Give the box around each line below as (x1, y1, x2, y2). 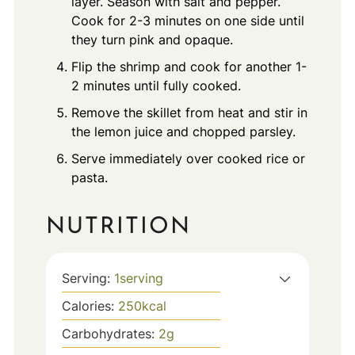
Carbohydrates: (61, 326, 158, 342)
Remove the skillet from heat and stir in (71, 104, 307, 120)
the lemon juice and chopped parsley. (71, 123, 296, 139)
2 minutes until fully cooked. (71, 77, 241, 94)
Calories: (61, 298, 118, 315)
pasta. (71, 169, 108, 185)
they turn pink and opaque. (71, 31, 233, 48)
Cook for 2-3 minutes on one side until (71, 12, 304, 29)
